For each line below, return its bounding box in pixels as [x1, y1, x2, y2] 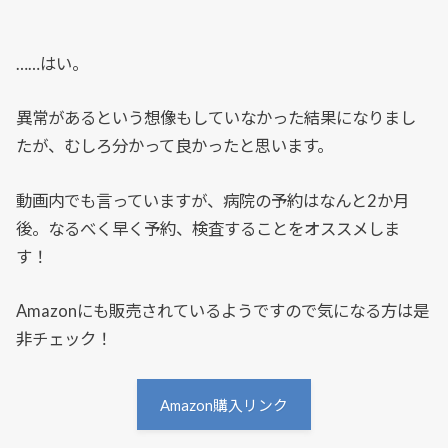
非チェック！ [16, 328, 113, 349]
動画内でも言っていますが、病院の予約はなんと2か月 [16, 190, 410, 211]
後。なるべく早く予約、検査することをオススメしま [16, 218, 401, 239]
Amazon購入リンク [160, 395, 288, 414]
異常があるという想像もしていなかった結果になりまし [16, 108, 417, 129]
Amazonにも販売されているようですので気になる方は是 [16, 300, 430, 321]
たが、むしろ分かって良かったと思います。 [16, 136, 334, 157]
